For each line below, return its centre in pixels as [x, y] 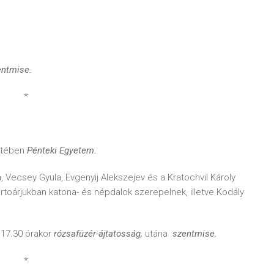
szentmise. [195, 234]
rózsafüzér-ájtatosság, [99, 234]
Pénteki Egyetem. [62, 150]
